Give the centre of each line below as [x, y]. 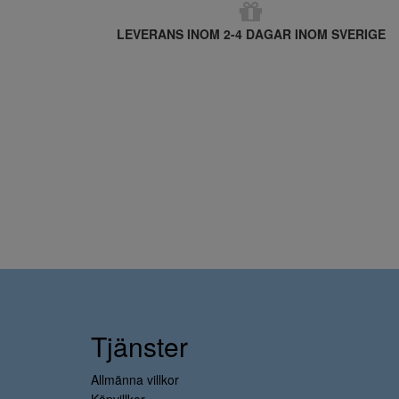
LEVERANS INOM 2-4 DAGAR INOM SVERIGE [251, 34]
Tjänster [139, 346]
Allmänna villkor [135, 379]
